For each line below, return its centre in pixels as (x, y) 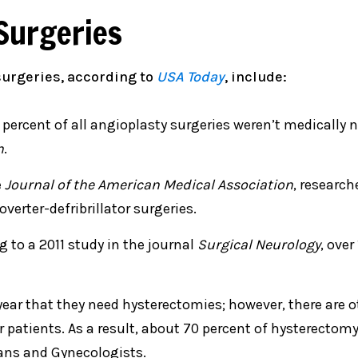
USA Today (191, 77)
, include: (256, 77)
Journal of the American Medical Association (149, 185)
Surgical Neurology (259, 245)
